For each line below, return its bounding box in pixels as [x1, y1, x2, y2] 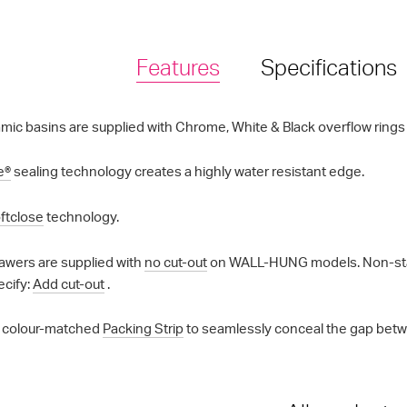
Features [136, 53, 221, 81]
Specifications [261, 53, 398, 81]
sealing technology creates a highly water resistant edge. [10, 163, 364, 181]
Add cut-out [32, 274, 104, 293]
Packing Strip [102, 320, 184, 338]
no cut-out [144, 253, 207, 271]
